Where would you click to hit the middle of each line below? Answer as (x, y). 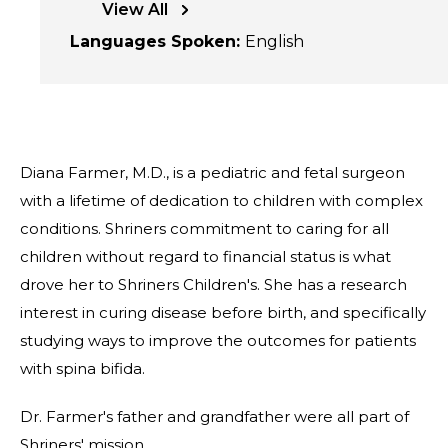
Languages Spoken (153, 41)
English (274, 41)
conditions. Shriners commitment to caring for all (204, 228)
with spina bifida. (82, 368)
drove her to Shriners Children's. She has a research (213, 284)
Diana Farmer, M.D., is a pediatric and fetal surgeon (212, 172)
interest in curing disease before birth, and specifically (223, 312)
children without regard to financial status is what (205, 256)
